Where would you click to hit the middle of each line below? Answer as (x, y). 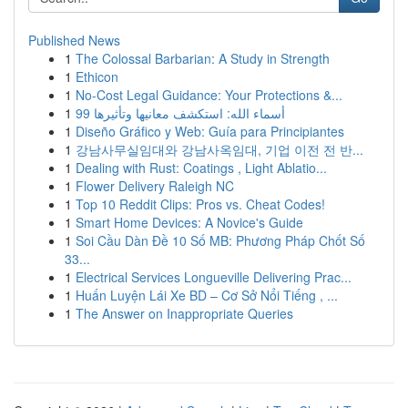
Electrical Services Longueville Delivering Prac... (214, 277)
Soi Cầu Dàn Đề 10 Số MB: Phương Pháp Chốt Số (220, 240)
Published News (74, 40)
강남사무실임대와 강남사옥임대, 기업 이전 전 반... (219, 149)
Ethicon (97, 76)
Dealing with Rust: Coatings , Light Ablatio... (201, 168)
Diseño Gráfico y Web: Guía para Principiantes (210, 131)
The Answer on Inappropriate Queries (184, 313)
